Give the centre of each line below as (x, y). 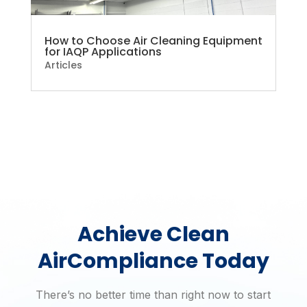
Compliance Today (168, 261)
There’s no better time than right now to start (153, 295)
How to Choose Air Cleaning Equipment (153, 41)
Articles (63, 65)
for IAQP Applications (103, 52)
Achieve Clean (153, 235)
